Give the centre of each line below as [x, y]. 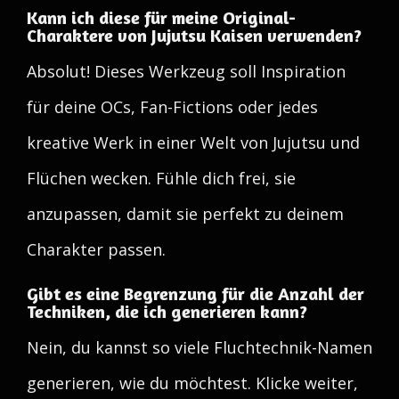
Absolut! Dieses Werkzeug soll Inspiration [186, 71]
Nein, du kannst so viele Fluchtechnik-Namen [199, 347]
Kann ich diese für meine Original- [161, 17]
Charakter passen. [96, 249]
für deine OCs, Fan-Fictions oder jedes [172, 107]
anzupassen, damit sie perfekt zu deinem [185, 214]
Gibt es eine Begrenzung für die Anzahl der [195, 293]
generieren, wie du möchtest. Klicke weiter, [192, 383]
